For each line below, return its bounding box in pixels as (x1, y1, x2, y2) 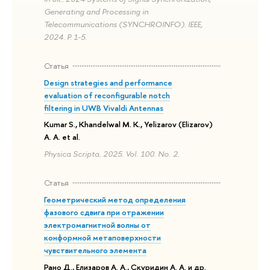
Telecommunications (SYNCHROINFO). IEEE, (44, 18, 203, 30)
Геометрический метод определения (44, 194, 186, 206)
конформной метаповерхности (44, 232, 162, 243)
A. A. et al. (44, 131, 81, 143)
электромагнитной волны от (44, 219, 151, 231)
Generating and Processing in (44, 5, 149, 17)
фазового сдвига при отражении (44, 207, 165, 218)
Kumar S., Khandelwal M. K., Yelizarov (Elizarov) (44, 119, 213, 130)
